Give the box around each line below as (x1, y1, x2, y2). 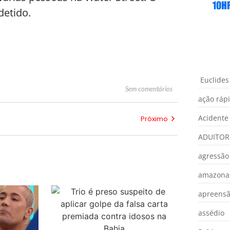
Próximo (141, 114, 168, 124)
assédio (198, 208, 224, 218)
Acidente (198, 113, 228, 123)
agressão (198, 151, 229, 161)
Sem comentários (125, 84, 172, 93)
